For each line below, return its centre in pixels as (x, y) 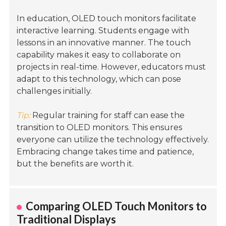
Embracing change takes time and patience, (105, 152)
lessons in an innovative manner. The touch (104, 43)
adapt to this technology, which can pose (99, 79)
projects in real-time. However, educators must (111, 67)
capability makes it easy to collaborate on (99, 55)
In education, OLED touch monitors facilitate (107, 19)
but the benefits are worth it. (75, 164)
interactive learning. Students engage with (103, 31)
